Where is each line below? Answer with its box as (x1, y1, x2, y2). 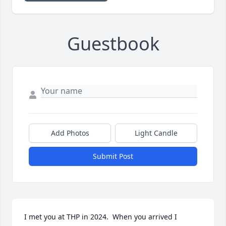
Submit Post (93, 151, 133, 161)
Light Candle (135, 128, 178, 138)
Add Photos (50, 128, 89, 138)
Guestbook (67, 31, 159, 56)
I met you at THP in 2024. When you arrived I (24, 212, 177, 222)
